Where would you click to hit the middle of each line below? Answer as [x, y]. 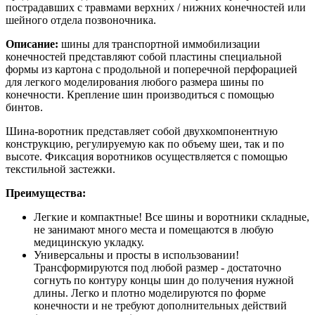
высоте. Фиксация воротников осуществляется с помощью [147, 156]
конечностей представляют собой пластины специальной [144, 56]
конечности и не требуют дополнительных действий [160, 305]
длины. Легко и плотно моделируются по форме [150, 292]
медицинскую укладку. [89, 242]
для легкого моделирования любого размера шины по [135, 82]
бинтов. [24, 107]
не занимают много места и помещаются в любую [154, 229]
